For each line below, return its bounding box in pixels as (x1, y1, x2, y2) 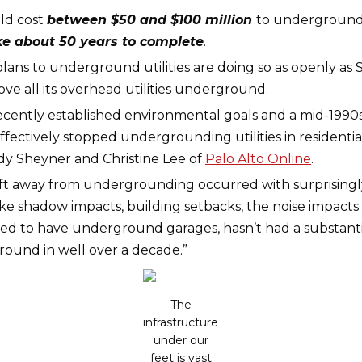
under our (153, 333, 208, 347)
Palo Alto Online (204, 151, 311, 166)
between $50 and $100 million (46, 12, 256, 27)
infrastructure (143, 315, 219, 330)
